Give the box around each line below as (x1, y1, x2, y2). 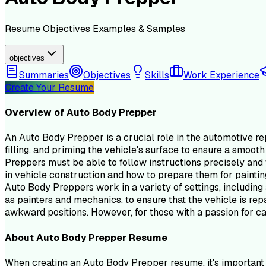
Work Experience (183, 68, 259, 81)
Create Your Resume (5, 81, 94, 94)
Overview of (5, 106, 66, 119)
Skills (145, 68, 169, 81)
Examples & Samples (93, 22, 185, 35)
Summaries (19, 68, 69, 81)
